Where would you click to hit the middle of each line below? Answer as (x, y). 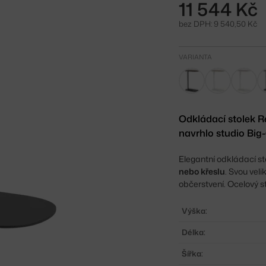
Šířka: (193, 253)
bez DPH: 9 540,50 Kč (218, 23)
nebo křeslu (202, 171)
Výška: (195, 210)
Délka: (194, 232)
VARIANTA (196, 57)
